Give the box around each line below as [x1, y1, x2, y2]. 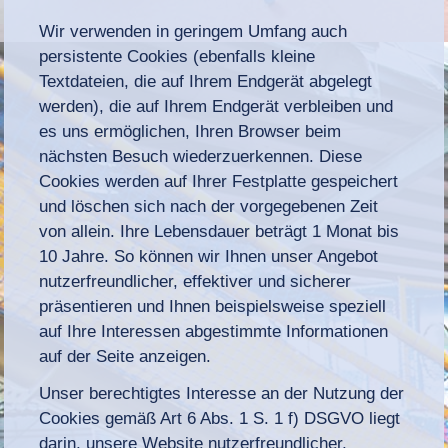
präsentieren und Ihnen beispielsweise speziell [39, 296, 387, 316]
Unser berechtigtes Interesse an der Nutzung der [39, 383, 405, 403]
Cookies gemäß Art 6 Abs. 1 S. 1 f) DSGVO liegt [39, 408, 401, 428]
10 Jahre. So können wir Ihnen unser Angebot [39, 246, 379, 266]
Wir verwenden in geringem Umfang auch [39, 21, 348, 41]
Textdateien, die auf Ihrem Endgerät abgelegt [39, 71, 373, 91]
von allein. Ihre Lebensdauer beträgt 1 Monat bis [39, 221, 400, 241]
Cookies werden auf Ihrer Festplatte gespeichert [39, 171, 399, 191]
